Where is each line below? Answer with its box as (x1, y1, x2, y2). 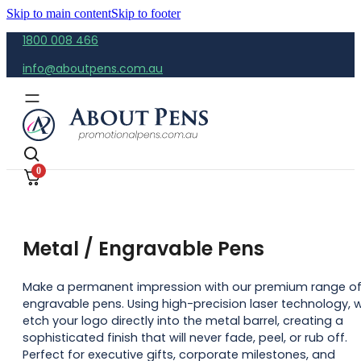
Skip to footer (111, 6, 180, 20)
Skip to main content (6, 6, 111, 20)
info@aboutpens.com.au (23, 60, 163, 77)
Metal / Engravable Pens (23, 234, 264, 262)
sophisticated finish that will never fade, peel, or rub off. (23, 329, 347, 346)
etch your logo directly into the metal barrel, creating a (23, 312, 343, 329)
